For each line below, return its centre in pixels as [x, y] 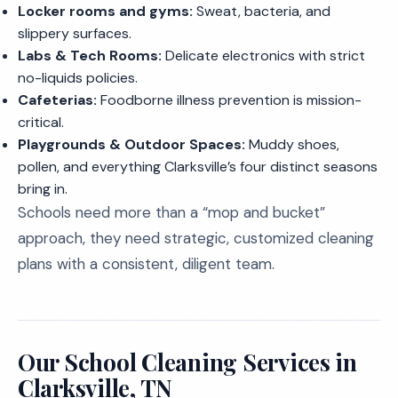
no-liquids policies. [78, 78]
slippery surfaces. [75, 33]
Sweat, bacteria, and [262, 11]
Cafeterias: [57, 100]
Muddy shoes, [292, 144]
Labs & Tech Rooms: [90, 56]
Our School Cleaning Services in [187, 362]
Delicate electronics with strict [263, 56]
